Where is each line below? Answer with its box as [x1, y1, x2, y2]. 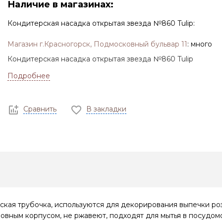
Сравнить [23, 105, 56, 114]
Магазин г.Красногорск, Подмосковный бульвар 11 [7, 39, 187, 49]
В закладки [86, 105, 126, 114]
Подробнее [7, 71, 50, 81]
